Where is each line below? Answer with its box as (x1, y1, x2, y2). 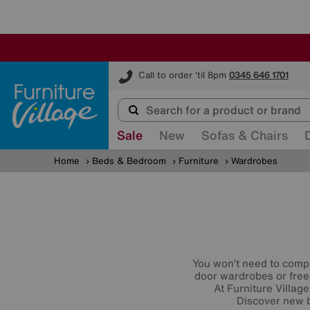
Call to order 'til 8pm (138, 69, 226, 82)
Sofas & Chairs (201, 126, 288, 144)
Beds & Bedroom (92, 154, 166, 167)
